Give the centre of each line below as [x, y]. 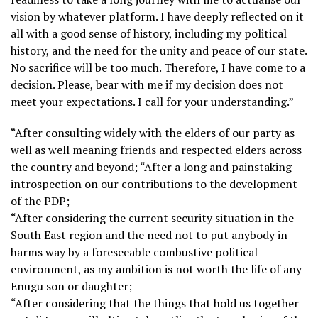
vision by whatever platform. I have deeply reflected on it [157, 16]
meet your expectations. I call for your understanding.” [152, 101]
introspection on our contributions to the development [154, 183]
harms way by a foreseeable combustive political [134, 252]
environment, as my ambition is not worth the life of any [156, 269]
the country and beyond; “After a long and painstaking [151, 166]
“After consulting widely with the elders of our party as [153, 132]
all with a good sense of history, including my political [149, 33]
